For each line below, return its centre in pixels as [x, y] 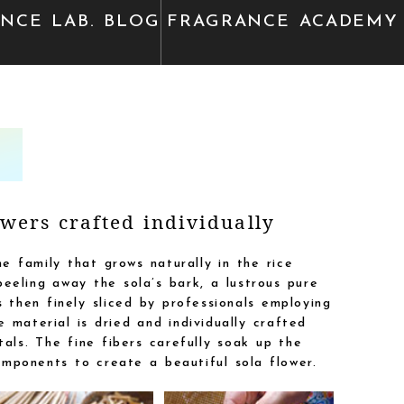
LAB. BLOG [102, 22]
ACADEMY [349, 22]
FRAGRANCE [233, 22]
